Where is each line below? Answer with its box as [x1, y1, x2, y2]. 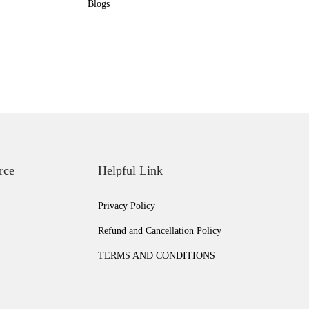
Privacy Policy [98, 201, 155, 211]
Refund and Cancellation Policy [98, 226, 221, 236]
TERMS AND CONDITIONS [98, 250, 215, 261]
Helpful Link [98, 163, 163, 177]
